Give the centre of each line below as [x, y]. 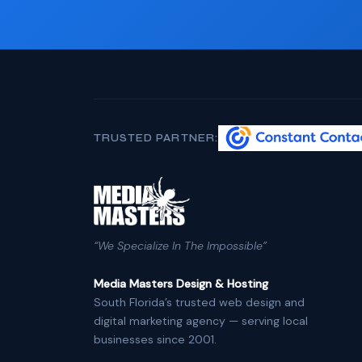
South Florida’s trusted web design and [199, 302]
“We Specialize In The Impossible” [180, 246]
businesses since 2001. [155, 339]
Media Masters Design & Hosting [181, 284]
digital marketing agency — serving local [201, 321]
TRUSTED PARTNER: [156, 138]
